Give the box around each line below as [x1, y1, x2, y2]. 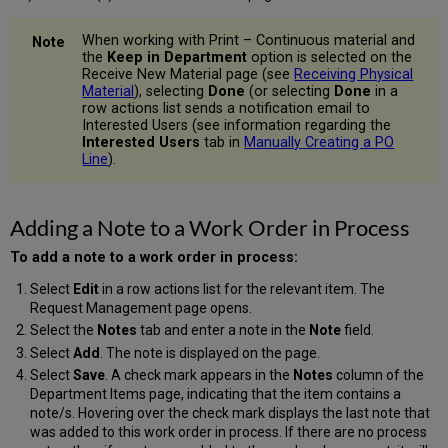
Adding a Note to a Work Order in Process [10, 213, 411, 241]
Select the [29, 322, 97, 339]
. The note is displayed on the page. [99, 344, 320, 361]
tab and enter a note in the [136, 322, 309, 339]
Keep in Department [107, 49, 248, 67]
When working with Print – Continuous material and [82, 32, 416, 50]
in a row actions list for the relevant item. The [98, 280, 385, 297]
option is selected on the [247, 49, 413, 67]
